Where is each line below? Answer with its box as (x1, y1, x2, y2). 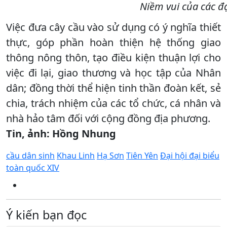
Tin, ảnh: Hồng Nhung (6, 126, 116, 140)
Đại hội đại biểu (160, 149, 219, 161)
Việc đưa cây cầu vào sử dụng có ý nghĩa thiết (6, 20, 221, 34)
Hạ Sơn (97, 149, 124, 161)
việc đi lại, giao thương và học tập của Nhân (6, 65, 221, 80)
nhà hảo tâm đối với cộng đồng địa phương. (6, 111, 210, 125)
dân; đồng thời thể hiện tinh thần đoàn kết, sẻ (6, 81, 221, 95)
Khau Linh (57, 149, 95, 161)
